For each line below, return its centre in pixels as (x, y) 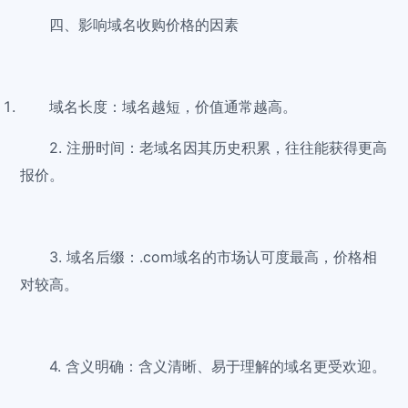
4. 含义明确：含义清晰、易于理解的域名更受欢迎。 (218, 367)
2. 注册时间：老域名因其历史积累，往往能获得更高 (219, 148)
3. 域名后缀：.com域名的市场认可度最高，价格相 (214, 257)
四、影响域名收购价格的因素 (144, 25)
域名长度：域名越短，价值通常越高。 (173, 107)
